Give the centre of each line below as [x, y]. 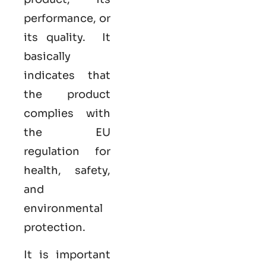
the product [67, 94]
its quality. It [67, 37]
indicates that [67, 75]
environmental [63, 208]
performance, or [67, 18]
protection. [55, 227]
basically [47, 56]
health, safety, [67, 170]
